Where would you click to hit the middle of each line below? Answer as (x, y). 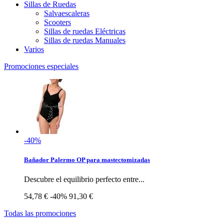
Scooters (57, 22)
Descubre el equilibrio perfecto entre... (84, 179)
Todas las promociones (40, 213)
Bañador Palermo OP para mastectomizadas (87, 159)
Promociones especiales (41, 66)
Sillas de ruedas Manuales (85, 40)
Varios (34, 49)
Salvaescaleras (67, 13)
